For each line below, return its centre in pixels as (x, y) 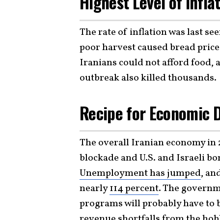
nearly (95, 189)
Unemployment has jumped (140, 173)
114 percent (134, 189)
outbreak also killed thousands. (148, 78)
